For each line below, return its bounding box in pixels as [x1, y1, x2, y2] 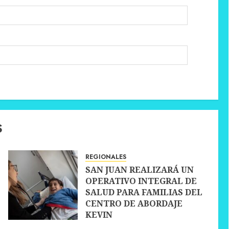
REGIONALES [85, 152, 126, 162]
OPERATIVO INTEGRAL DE [85, 175, 197, 187]
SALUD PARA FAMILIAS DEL [85, 187, 202, 198]
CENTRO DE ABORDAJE [85, 198, 182, 210]
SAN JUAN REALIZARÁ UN [85, 164, 194, 176]
